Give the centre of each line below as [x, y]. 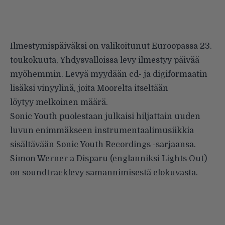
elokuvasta [175, 173]
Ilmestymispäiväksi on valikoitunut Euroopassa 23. [111, 46]
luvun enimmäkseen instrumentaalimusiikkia [102, 130]
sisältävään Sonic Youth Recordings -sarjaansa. [103, 144]
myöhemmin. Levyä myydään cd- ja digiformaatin [109, 74]
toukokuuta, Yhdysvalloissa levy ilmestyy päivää [105, 60]
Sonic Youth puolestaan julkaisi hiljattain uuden [105, 116]
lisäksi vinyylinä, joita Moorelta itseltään [89, 88]
